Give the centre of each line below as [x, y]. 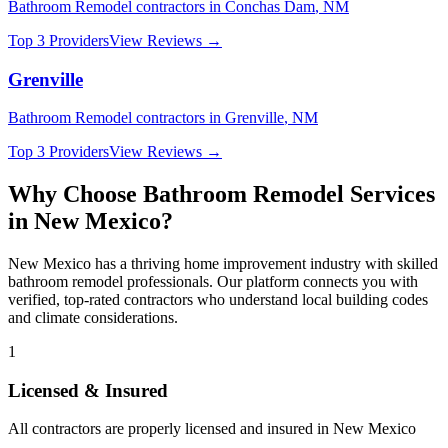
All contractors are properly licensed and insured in [170, 429]
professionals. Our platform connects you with [270, 282]
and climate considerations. [93, 318]
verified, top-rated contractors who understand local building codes [218, 300]
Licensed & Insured [88, 390]
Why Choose [75, 194]
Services [389, 194]
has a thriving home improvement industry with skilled [264, 264]
